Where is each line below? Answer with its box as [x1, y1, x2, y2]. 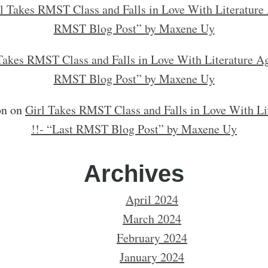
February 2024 [117, 230, 187, 246]
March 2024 [123, 211, 181, 227]
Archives [84, 160, 184, 187]
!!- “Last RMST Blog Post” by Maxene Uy [31, 121, 237, 137]
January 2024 [120, 249, 184, 265]
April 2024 [126, 191, 178, 208]
